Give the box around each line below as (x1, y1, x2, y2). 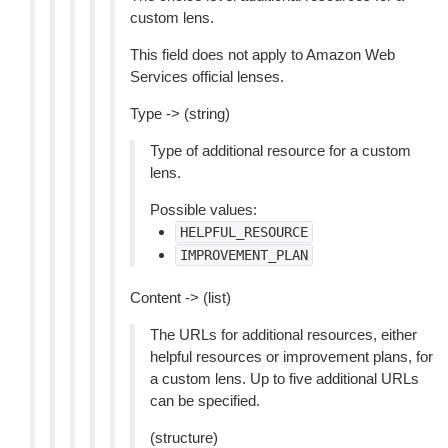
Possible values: (150, 201, 257, 218)
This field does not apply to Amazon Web (130, 46, 395, 63)
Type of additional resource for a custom (150, 142, 411, 159)
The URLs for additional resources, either (150, 326, 417, 343)
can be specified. (150, 392, 260, 409)
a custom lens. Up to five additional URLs (150, 370, 419, 387)
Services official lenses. (130, 68, 284, 85)
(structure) (150, 429, 218, 446)
